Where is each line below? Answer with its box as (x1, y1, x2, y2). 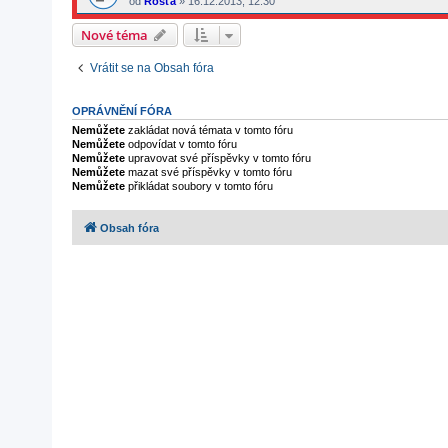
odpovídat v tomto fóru (125, 138, 237, 150)
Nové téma (81, 26, 148, 44)
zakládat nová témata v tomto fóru (125, 124, 293, 136)
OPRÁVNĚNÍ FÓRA (72, 105, 172, 117)
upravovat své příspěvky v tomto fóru (125, 152, 311, 164)
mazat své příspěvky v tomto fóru (125, 166, 292, 178)
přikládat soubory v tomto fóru (125, 180, 273, 192)
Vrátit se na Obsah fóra (90, 61, 214, 75)
